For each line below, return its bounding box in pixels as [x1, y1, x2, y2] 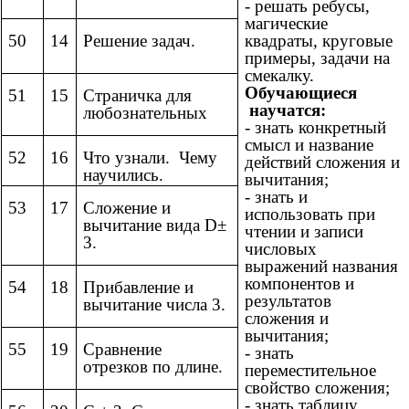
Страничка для [83, 86, 192, 106]
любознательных [83, 103, 207, 123]
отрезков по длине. [83, 357, 223, 377]
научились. [83, 165, 163, 185]
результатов [245, 291, 331, 311]
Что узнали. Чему [83, 148, 217, 168]
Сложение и [83, 198, 171, 218]
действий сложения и [245, 152, 400, 173]
